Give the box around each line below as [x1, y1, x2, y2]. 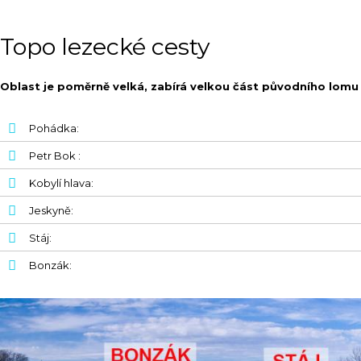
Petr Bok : [29, 149, 83, 162]
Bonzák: [29, 259, 74, 272]
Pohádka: [29, 122, 79, 135]
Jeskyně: [29, 204, 73, 217]
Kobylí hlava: [29, 176, 96, 189]
